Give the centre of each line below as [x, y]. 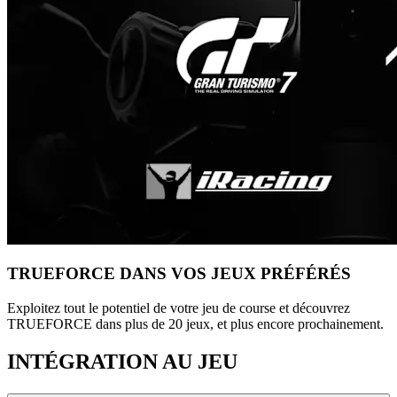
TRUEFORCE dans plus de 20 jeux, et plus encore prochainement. [195, 324]
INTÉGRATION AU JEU [122, 362]
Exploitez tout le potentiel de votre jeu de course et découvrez [179, 308]
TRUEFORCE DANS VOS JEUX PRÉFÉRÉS [179, 274]
